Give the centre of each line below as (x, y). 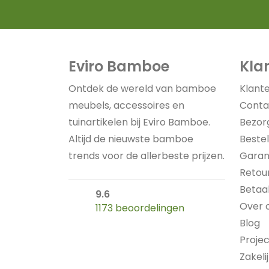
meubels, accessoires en (126, 105)
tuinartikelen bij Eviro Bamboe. (139, 122)
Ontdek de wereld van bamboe (142, 89)
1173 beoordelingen (140, 208)
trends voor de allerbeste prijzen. (147, 156)
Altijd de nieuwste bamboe (131, 139)
